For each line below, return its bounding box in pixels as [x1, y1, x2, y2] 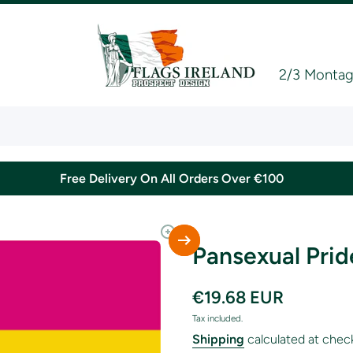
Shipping [192, 331, 244, 347]
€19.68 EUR [192, 286, 284, 308]
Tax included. [192, 312, 243, 324]
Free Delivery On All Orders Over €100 [60, 170, 293, 186]
